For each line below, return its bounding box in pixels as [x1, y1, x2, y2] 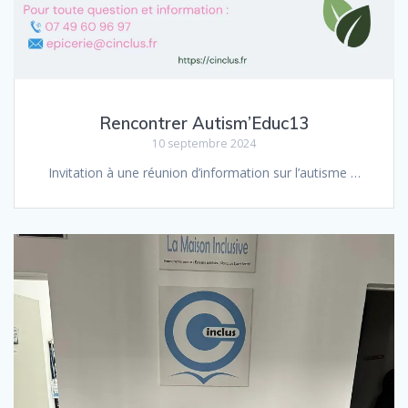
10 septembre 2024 [152, 135, 256, 151]
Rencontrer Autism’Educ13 [99, 112, 309, 134]
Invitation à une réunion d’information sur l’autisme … [47, 163, 361, 181]
